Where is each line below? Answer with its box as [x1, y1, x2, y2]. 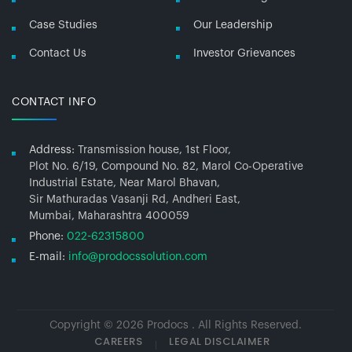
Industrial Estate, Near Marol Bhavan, [29, 177, 220, 189]
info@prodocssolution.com [68, 251, 207, 262]
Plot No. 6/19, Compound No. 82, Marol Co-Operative [29, 160, 303, 172]
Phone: [29, 230, 64, 242]
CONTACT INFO [12, 96, 96, 108]
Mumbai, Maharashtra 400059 [29, 210, 189, 222]
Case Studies [29, 19, 97, 31]
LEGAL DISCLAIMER [169, 333, 270, 349]
